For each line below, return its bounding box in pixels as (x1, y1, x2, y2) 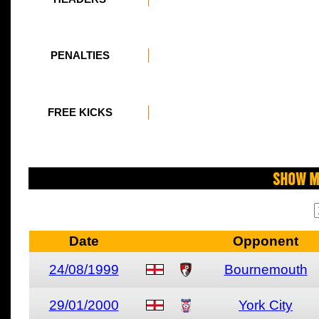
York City (239, 298, 293, 313)
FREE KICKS (47, 107, 113, 118)
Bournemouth (224, 262, 308, 277)
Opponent (233, 234, 298, 249)
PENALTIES (50, 50, 110, 61)
